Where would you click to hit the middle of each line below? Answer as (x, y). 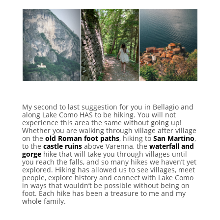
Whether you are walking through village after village (109, 131)
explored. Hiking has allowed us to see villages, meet (108, 170)
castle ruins (62, 146)
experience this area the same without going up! (102, 123)
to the (32, 146)
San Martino (174, 138)
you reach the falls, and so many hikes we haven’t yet (109, 162)
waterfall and (171, 146)
